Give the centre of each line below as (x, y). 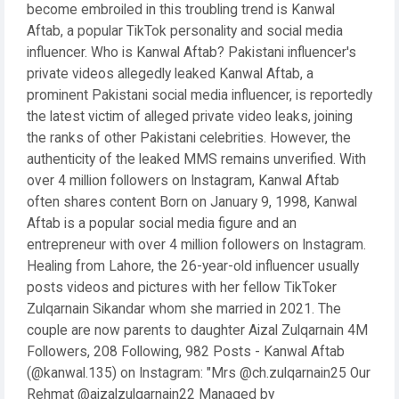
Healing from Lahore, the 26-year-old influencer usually (193, 266)
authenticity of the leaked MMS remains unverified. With (196, 159)
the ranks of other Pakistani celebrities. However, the (189, 138)
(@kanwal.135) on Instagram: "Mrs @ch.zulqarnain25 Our (199, 373)
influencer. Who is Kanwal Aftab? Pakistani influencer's (191, 53)
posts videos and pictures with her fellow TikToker (182, 288)
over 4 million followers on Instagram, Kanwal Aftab (183, 181)
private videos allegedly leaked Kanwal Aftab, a (170, 74)
